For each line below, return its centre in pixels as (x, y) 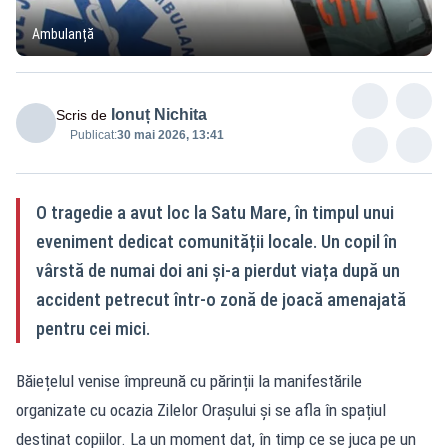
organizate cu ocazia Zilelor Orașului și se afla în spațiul (201, 409)
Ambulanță (63, 33)
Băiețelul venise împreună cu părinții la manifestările (189, 380)
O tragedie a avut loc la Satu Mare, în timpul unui (215, 212)
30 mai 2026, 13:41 (170, 134)
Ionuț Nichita (159, 114)
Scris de (81, 114)
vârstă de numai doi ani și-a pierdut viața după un (218, 270)
